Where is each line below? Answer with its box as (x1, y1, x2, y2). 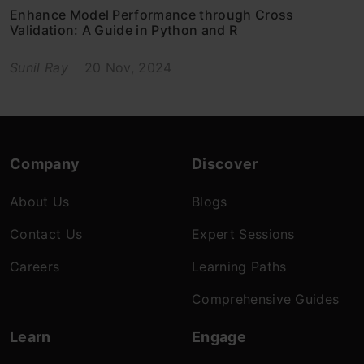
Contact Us (10, 225, 83, 242)
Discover (192, 154, 258, 172)
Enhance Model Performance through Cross (10, 6, 294, 23)
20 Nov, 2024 (84, 58, 172, 76)
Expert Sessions (192, 225, 295, 242)
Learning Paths (192, 258, 287, 275)
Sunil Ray (10, 58, 68, 76)
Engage (192, 327, 246, 345)
